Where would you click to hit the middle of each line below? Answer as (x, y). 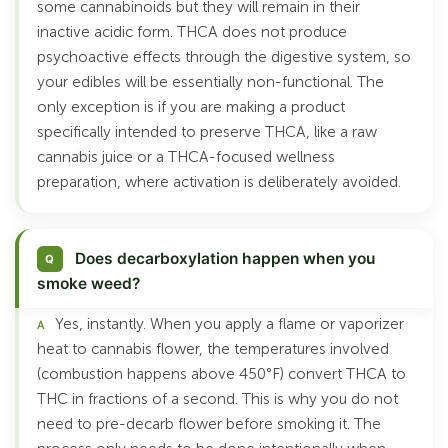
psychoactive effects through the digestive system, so (224, 57)
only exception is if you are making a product (191, 107)
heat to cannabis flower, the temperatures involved (213, 349)
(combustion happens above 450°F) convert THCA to (221, 374)
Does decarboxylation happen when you (225, 259)
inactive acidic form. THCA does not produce (192, 32)
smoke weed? (88, 284)
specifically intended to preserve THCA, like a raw (207, 132)
